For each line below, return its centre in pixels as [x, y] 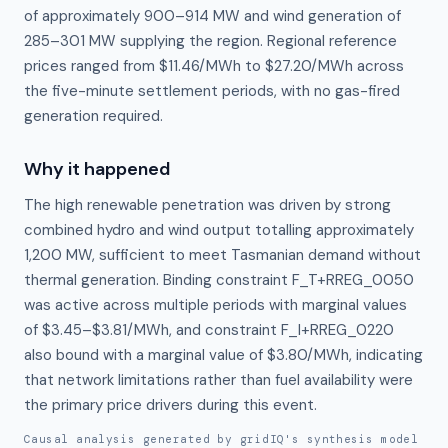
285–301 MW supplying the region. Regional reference [210, 41]
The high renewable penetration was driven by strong [207, 205]
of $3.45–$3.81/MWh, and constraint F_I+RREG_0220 [209, 330]
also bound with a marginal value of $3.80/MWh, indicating [223, 355]
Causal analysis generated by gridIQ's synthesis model [221, 439]
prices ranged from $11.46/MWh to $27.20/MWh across [214, 66]
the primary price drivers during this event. [170, 405]
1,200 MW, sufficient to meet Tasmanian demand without [222, 255]
